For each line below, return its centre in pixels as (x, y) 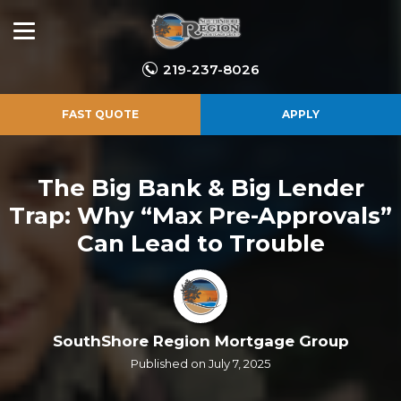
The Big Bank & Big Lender (200, 188)
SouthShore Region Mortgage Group (200, 341)
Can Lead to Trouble (200, 243)
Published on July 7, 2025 (200, 363)
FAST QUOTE (100, 114)
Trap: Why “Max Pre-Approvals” (200, 216)
